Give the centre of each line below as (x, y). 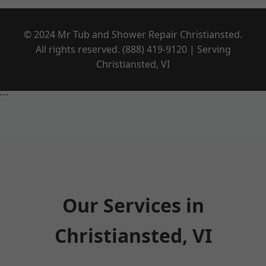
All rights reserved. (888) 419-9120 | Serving (133, 49)
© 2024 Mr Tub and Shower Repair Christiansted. (133, 34)
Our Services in (133, 205)
